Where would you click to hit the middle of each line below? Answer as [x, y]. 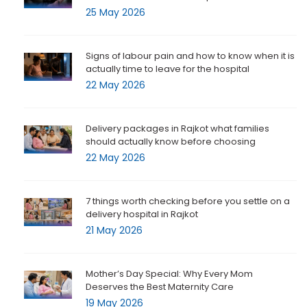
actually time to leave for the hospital [168, 69]
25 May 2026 [115, 13]
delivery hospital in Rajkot [142, 214]
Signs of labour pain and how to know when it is [190, 56]
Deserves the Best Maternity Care [160, 287]
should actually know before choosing [171, 142]
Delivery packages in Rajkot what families [177, 129]
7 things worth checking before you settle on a [188, 201]
